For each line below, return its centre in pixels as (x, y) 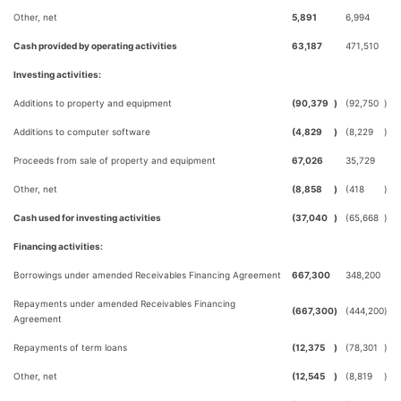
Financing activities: (58, 246)
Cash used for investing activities (87, 218)
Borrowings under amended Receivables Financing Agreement (147, 275)
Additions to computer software (82, 132)
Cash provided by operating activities (95, 46)
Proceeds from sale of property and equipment (115, 160)
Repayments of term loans (70, 347)
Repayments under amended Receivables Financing (124, 303)
